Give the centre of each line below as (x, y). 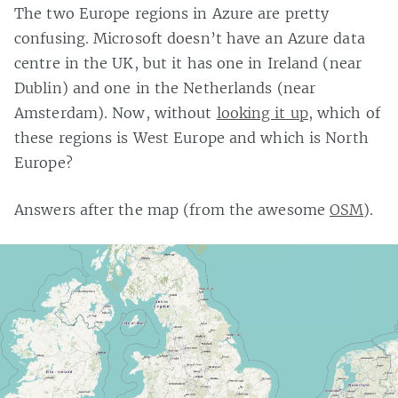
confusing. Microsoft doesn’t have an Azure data (190, 38)
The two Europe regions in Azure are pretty (172, 13)
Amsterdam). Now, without (115, 112)
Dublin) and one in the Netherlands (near (165, 88)
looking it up (262, 112)
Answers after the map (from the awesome (172, 209)
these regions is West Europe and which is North (191, 137)
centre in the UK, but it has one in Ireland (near (188, 63)
